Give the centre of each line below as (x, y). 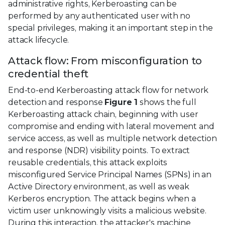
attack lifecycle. (39, 40)
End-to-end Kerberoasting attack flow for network (108, 90)
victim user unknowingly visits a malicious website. (107, 210)
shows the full (167, 102)
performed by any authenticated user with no (99, 16)
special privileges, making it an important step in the (110, 28)
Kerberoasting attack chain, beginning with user (103, 114)
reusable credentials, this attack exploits (88, 162)
